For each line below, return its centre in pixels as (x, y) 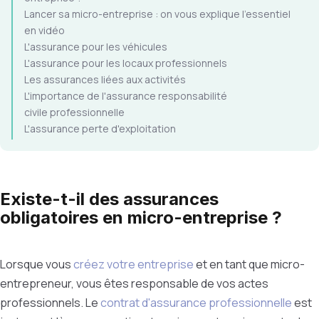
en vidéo (45, 30)
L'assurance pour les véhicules (96, 47)
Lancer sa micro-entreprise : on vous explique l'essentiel (157, 14)
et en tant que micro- (249, 264)
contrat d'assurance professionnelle (196, 303)
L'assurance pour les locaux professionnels (126, 63)
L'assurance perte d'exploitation (100, 129)
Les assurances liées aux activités (105, 79)
